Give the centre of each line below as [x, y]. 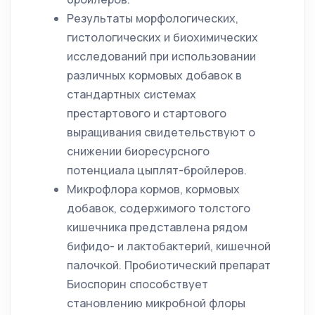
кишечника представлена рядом [157, 227]
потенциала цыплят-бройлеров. [157, 170]
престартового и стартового [147, 113]
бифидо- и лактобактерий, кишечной [169, 246]
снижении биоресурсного [138, 151]
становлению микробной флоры [156, 303]
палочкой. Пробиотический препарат [169, 265]
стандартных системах [131, 94]
